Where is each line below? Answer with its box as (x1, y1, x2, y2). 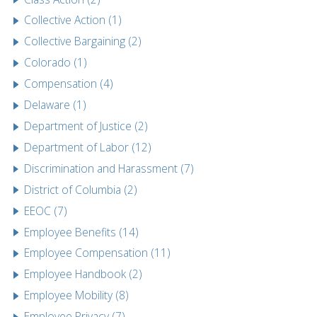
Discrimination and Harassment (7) (24, 160, 195, 176)
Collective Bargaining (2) (24, 33, 142, 50)
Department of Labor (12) (24, 139, 152, 155)
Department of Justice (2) (24, 118, 149, 134)
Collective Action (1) (24, 12, 122, 28)
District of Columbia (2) (24, 181, 138, 197)
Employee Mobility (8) (24, 287, 129, 304)
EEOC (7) (24, 202, 68, 219)
